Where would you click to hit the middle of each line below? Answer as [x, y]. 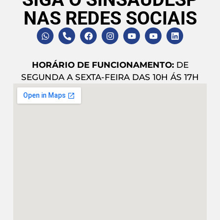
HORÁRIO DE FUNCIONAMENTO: [103, 65]
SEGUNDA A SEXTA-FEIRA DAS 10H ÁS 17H [110, 77]
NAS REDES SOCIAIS [110, 18]
